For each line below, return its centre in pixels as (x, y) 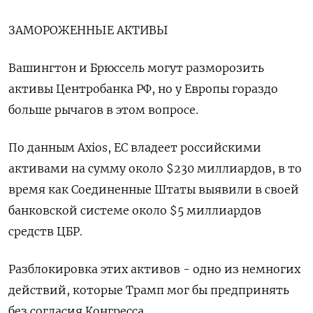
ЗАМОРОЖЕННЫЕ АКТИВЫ (88, 30)
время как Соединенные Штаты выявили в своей (154, 189)
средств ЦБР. (45, 231)
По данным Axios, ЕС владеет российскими (135, 147)
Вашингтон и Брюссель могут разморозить (136, 67)
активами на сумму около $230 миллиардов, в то (155, 168)
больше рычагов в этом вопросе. (103, 109)
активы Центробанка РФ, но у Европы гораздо (143, 88)
